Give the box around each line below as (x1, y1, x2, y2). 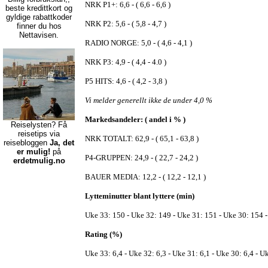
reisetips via (18, 129, 60, 138)
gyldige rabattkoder (6, 13, 72, 22)
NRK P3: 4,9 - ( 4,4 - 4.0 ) (85, 57, 166, 66)
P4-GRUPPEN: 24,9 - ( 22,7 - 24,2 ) (85, 153, 198, 162)
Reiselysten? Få (11, 120, 67, 129)
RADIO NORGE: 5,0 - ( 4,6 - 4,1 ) (85, 38, 192, 47)
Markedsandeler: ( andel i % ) (85, 115, 185, 124)
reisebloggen (4, 138, 50, 147)
